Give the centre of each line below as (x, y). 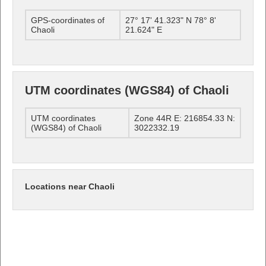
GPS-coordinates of (68, 20)
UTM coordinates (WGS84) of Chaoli (127, 90)
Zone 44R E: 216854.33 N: (185, 118)
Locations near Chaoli (70, 186)
